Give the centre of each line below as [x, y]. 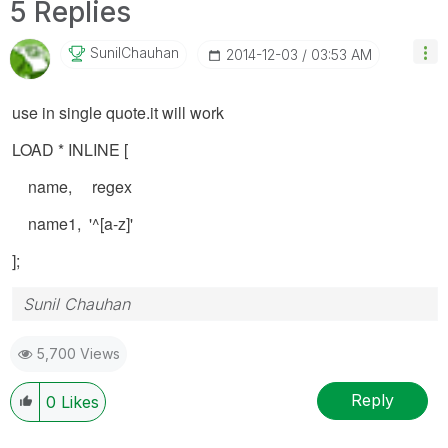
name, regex [72, 186]
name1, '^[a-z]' [72, 223]
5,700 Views [78, 353]
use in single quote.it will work [118, 112]
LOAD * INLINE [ [70, 149]
